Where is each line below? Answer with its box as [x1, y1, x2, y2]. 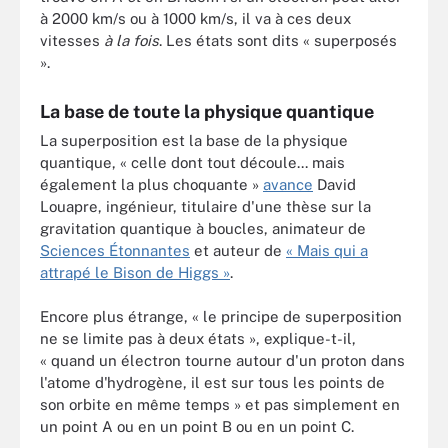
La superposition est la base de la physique [40, 131, 348, 149]
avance [263, 175, 313, 193]
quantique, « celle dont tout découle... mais [40, 153, 345, 171]
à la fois [104, 31, 159, 49]
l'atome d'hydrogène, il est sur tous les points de [40, 374, 385, 391]
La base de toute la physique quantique [40, 100, 374, 122]
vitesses [40, 31, 104, 49]
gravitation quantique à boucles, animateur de [40, 219, 366, 237]
